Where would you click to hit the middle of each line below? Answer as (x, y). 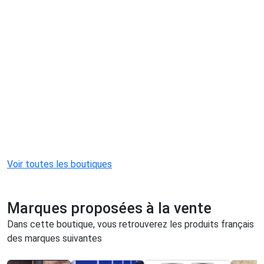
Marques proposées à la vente (109, 209)
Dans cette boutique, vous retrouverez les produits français (131, 225)
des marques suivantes (55, 239)
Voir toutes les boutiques (60, 164)
